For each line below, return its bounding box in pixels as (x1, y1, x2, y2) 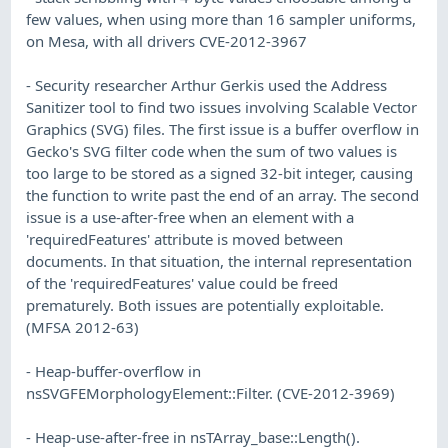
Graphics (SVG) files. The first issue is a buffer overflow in (26, 118, 420, 139)
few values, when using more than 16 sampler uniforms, (26, 8, 417, 29)
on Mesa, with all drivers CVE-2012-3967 (26, 30, 308, 51)
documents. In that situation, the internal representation (26, 250, 413, 271)
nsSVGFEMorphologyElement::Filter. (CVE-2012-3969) (26, 382, 396, 403)
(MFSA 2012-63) (26, 316, 140, 337)
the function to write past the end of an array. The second (26, 184, 420, 205)
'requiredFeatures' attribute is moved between (26, 228, 344, 249)
